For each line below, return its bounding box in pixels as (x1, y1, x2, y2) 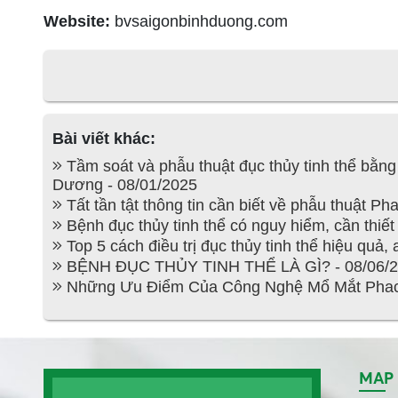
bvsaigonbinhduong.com (110, 12, 288, 31)
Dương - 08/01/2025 (52, 176, 197, 195)
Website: (44, 12, 110, 31)
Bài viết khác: (52, 130, 155, 148)
